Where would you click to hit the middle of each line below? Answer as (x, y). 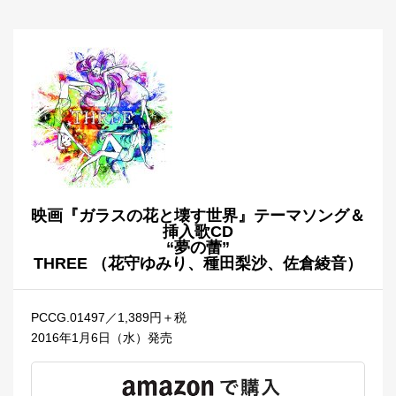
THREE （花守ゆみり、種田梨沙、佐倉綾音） (198, 263)
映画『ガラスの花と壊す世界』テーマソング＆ (198, 215)
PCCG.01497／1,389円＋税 (109, 317)
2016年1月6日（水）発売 (102, 337)
